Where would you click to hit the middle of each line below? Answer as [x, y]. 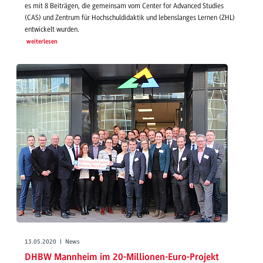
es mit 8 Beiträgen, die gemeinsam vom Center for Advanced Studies [124, 6]
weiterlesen [42, 42]
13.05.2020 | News [52, 242]
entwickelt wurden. [52, 29]
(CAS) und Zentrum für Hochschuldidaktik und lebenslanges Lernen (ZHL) [130, 17]
